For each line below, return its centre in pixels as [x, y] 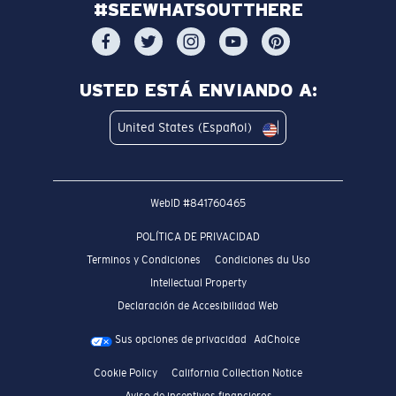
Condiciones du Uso [262, 259]
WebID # [170, 203]
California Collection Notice [237, 373]
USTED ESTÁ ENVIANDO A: [198, 90]
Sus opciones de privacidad [179, 339]
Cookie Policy [126, 373]
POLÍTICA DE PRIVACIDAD [198, 236]
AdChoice [276, 339]
